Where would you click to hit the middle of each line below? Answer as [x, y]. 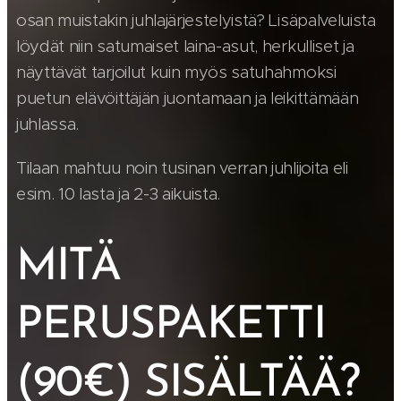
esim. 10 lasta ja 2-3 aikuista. [119, 194]
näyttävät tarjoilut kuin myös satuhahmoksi [176, 73]
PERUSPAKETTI [171, 327]
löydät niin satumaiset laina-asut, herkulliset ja [185, 47]
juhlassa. [48, 124]
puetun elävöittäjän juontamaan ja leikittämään [188, 98]
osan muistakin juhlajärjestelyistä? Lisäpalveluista [196, 21]
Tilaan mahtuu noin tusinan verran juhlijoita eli [182, 168]
